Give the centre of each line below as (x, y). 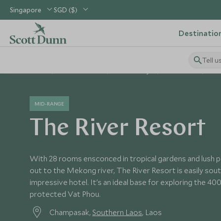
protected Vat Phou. (65, 194)
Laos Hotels (181, 71)
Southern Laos (117, 212)
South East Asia (81, 71)
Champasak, (71, 212)
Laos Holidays (134, 71)
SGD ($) (66, 10)
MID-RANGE (49, 104)
